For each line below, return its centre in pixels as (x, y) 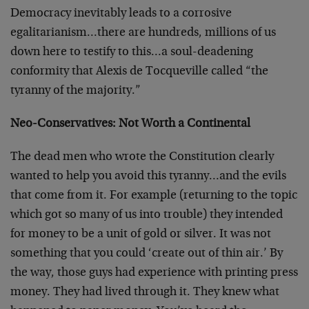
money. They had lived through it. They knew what (145, 292)
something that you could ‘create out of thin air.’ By (147, 254)
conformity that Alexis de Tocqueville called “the (139, 72)
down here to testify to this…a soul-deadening (132, 52)
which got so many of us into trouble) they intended (147, 215)
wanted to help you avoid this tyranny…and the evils (148, 177)
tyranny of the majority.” (76, 91)
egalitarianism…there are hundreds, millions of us (143, 33)
